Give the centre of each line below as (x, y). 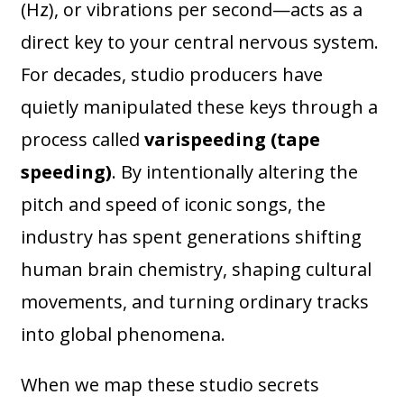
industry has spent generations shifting (192, 237)
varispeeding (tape (233, 140)
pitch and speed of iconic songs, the (174, 205)
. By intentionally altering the (235, 172)
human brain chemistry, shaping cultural (197, 270)
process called (83, 140)
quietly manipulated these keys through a (200, 107)
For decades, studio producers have (172, 75)
